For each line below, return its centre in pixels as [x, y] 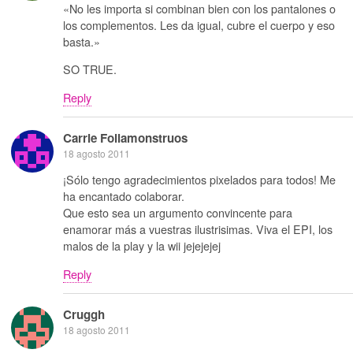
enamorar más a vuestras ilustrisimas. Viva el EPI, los [198, 229]
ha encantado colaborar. [124, 196]
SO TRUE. [90, 69]
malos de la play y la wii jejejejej [142, 246]
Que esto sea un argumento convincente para [178, 213]
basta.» [82, 41]
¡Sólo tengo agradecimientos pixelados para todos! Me [199, 180]
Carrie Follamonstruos [125, 138]
